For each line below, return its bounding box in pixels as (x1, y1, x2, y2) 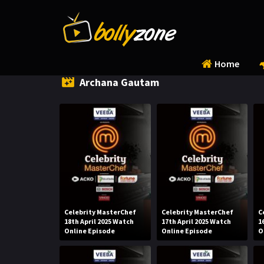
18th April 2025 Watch (64, 216, 134, 226)
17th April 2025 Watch (161, 216, 231, 226)
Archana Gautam (80, 75, 159, 89)
